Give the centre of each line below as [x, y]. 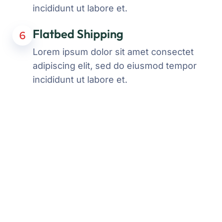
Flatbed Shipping [78, 34]
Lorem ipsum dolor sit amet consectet [113, 52]
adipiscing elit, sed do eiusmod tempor [114, 66]
